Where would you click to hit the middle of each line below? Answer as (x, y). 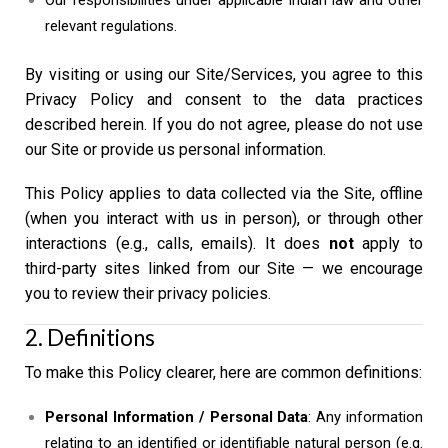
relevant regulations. (111, 26)
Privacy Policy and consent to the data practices (224, 100)
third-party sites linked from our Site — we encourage (224, 268)
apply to (388, 243)
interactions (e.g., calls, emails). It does (177, 243)
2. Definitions (90, 338)
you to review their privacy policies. (148, 293)
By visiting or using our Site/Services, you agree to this (224, 75)
